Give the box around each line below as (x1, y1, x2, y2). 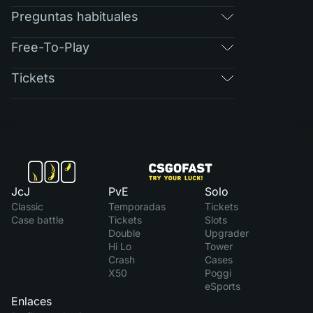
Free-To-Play (11, 39, 89, 54)
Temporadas (108, 201, 166, 212)
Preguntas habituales (11, 8, 138, 24)
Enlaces (11, 294, 52, 308)
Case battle (11, 214, 64, 226)
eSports (205, 280, 241, 292)
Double (108, 227, 140, 239)
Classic (11, 201, 43, 212)
